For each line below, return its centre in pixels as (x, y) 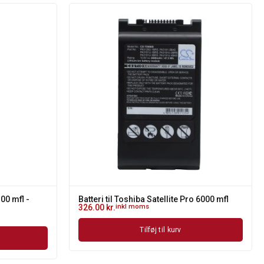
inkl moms (132, 207)
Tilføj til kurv (161, 230)
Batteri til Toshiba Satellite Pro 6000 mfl (154, 199)
